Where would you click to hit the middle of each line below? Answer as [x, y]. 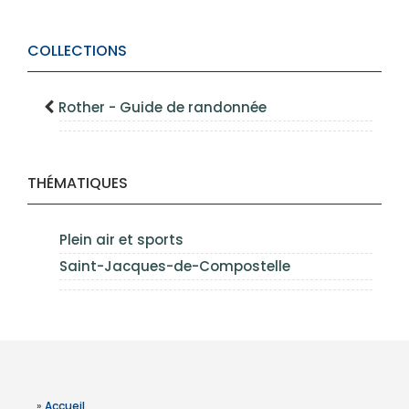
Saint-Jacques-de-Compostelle [175, 267]
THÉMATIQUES [78, 184]
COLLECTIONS [77, 51]
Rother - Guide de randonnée [163, 108]
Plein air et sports [121, 240]
